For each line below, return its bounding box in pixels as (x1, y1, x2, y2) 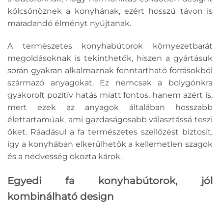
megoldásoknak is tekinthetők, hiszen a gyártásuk (7, 53, 213, 63)
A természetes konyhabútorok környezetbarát (7, 41, 213, 51)
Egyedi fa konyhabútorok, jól (7, 174, 213, 187)
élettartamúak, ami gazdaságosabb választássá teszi (7, 114, 213, 124)
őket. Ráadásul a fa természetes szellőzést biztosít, (7, 127, 213, 137)
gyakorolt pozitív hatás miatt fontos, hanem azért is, (7, 90, 213, 100)
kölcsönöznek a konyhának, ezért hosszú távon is (7, 6, 213, 16)
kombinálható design (7, 190, 114, 202)
